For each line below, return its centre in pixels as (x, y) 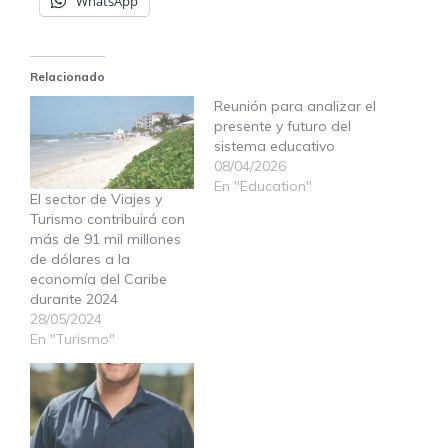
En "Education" (263, 185)
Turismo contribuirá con (107, 219)
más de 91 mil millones (105, 239)
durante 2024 (74, 299)
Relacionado (67, 76)
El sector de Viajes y (96, 199)
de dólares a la (80, 259)
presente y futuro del (282, 125)
